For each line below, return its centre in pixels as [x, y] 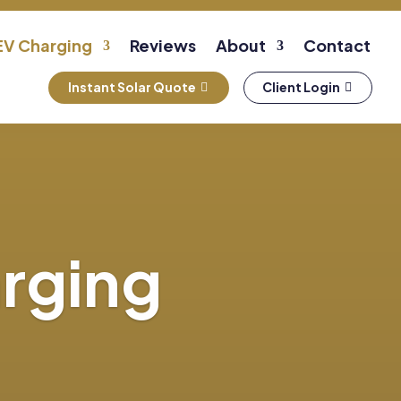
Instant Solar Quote [132, 87]
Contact [337, 45]
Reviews [163, 45]
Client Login [302, 87]
